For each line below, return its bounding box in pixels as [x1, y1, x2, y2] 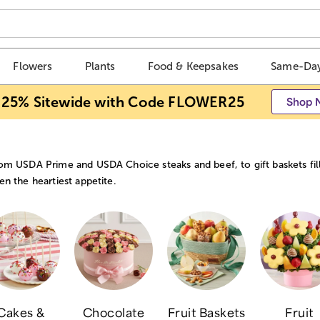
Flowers [13, 60, 53, 73]
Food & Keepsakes [147, 60, 239, 73]
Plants [84, 60, 116, 73]
